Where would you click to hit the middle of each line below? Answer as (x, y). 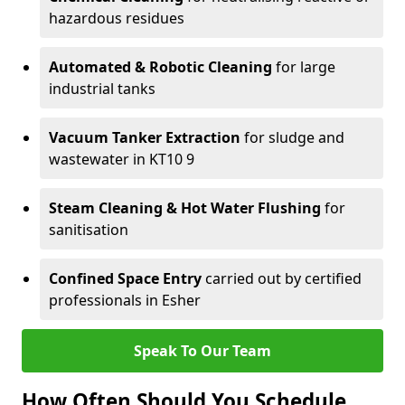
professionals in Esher (125, 300)
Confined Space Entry (125, 278)
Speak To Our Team (202, 351)
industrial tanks (102, 89)
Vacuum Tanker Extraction (145, 137)
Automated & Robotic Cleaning (160, 67)
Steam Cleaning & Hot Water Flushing (185, 208)
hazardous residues (117, 18)
